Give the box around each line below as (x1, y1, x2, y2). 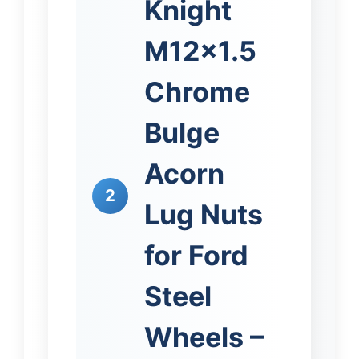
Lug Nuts (144, 197, 263, 231)
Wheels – (144, 320, 264, 353)
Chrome (144, 75, 250, 108)
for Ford (144, 238, 248, 272)
